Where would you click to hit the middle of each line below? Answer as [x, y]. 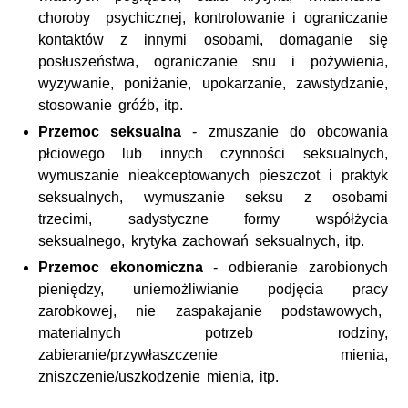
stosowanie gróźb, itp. [111, 105]
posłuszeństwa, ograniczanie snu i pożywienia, [213, 61]
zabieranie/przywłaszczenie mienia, [213, 354]
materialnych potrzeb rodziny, [213, 332]
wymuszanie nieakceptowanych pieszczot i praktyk [213, 175]
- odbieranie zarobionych [295, 267]
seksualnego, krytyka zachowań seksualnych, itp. [202, 240]
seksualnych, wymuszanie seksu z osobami [213, 197]
